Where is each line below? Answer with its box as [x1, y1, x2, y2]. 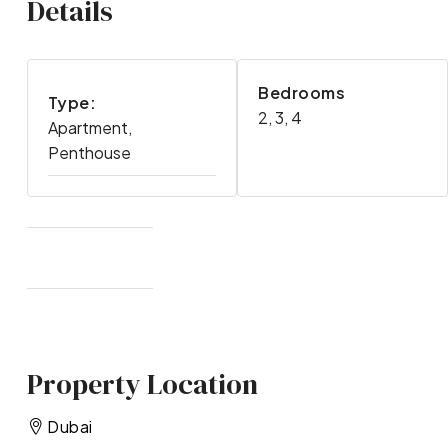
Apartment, [47, 117, 132, 139]
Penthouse [47, 142, 131, 164]
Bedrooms [258, 82, 346, 104]
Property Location [26, 364, 258, 403]
